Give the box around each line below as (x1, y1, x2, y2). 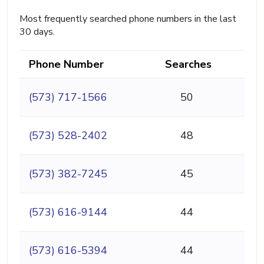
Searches (165, 57, 212, 72)
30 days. (19, 25, 55, 39)
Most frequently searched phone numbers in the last (19, 12, 236, 26)
